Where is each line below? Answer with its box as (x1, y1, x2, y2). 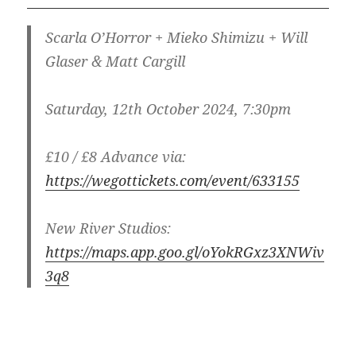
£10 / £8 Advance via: (44, 147, 186, 167)
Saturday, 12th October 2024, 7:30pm (44, 99, 291, 119)
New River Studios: (44, 219, 171, 238)
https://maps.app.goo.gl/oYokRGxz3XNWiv (44, 242, 324, 262)
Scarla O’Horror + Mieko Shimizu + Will (44, 28, 308, 48)
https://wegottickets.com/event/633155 (44, 171, 300, 191)
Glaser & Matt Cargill (44, 52, 185, 72)
